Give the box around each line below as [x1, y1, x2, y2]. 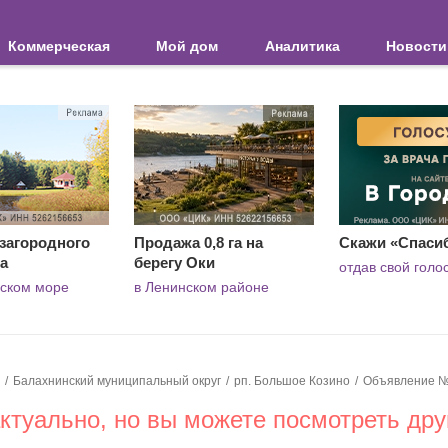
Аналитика [264, 38, 340, 54]
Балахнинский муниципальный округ [13, 374, 221, 388]
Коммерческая [7, 38, 110, 54]
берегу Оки [134, 254, 215, 271]
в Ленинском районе [134, 279, 269, 295]
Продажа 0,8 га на [134, 234, 263, 251]
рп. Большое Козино [234, 374, 350, 388]
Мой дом [156, 38, 219, 54]
